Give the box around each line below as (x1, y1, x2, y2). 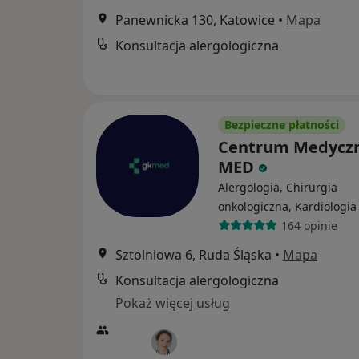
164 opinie (280, 217, 337, 233)
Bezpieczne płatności (224, 117, 339, 133)
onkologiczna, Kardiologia (218, 199, 357, 215)
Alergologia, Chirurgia (218, 179, 337, 196)
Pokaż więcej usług (115, 294, 230, 313)
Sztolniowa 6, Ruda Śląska (115, 246, 272, 264)
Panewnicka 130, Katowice (115, 10, 275, 29)
